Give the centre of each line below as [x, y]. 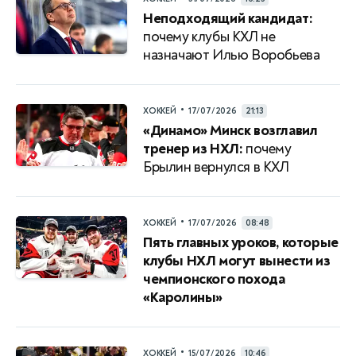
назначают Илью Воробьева [232, 55]
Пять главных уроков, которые [241, 242]
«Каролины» [183, 297]
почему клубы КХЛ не [209, 37]
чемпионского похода [214, 279]
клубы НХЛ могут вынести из [237, 261]
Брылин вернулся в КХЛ [216, 167]
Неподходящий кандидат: [228, 18]
